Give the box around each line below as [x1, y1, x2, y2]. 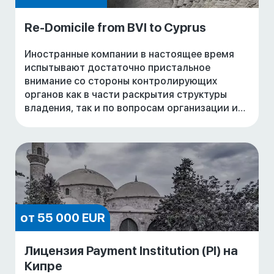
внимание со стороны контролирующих [24, 75, 217, 87]
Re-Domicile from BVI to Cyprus [24, 20, 206, 35]
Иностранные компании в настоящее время [24, 48, 234, 61]
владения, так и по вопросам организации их [24, 102, 243, 114]
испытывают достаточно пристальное [24, 62, 210, 74]
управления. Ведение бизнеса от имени [24, 116, 215, 128]
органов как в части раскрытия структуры [24, 89, 227, 101]
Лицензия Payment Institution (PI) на [24, 243, 238, 259]
